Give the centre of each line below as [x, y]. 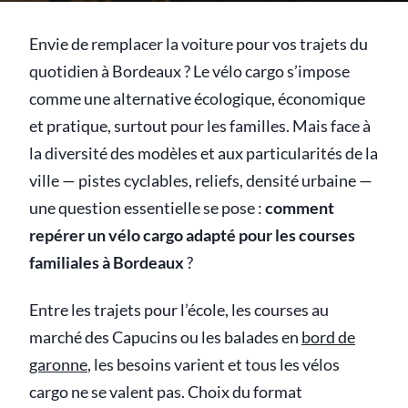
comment [300, 208]
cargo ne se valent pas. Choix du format [166, 392]
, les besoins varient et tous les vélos [214, 365]
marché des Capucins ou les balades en [165, 337]
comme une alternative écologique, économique [197, 99]
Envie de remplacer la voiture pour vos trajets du [199, 44]
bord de [328, 337]
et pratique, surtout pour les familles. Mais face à [200, 126]
